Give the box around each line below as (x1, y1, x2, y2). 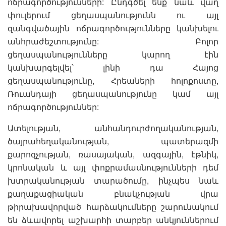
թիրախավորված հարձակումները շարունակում (8, 201, 218, 213)
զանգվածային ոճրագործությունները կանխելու (8, 22, 218, 34)
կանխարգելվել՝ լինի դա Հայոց (8, 62, 218, 74)
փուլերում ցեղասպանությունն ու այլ (8, 9, 218, 21)
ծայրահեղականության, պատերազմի (8, 135, 218, 147)
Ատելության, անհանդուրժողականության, (8, 122, 218, 134)
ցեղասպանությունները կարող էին (8, 48, 218, 61)
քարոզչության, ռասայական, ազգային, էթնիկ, (8, 148, 218, 160)
